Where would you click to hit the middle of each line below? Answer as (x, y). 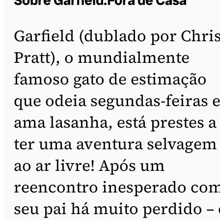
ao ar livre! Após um (89, 165)
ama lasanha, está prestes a (115, 122)
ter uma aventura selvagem (115, 144)
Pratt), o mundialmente (102, 57)
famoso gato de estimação (110, 79)
